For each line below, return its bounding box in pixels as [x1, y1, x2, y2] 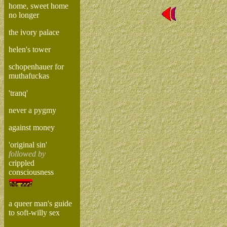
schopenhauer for [9, 62, 64, 71]
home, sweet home [9, 2, 68, 10]
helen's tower [9, 45, 51, 54]
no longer [9, 11, 39, 19]
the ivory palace [9, 28, 59, 36]
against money [9, 123, 55, 132]
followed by [9, 149, 46, 158]
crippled [9, 159, 34, 167]
